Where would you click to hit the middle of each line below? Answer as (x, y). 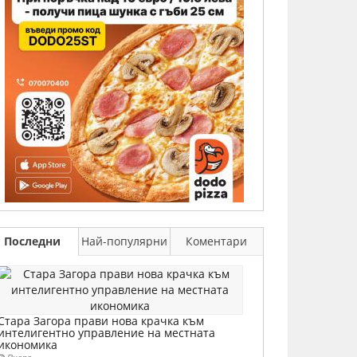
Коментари (217, 241)
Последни (32, 241)
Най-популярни (125, 241)
